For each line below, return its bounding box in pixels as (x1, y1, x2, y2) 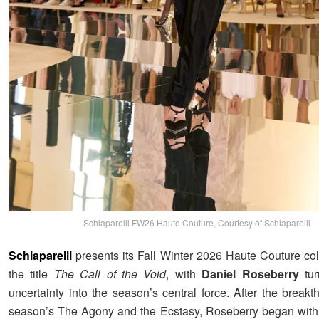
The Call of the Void (53, 265, 167, 282)
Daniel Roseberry (202, 265, 299, 282)
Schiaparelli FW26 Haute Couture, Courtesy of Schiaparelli (83, 216, 311, 229)
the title (9, 265, 54, 282)
